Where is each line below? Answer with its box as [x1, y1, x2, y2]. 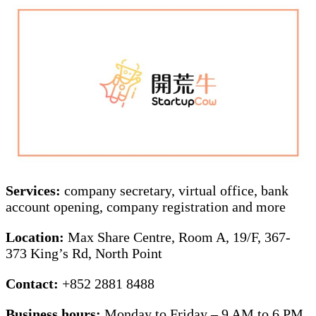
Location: [6, 229, 68, 245]
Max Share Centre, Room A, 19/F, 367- [68, 229, 291, 245]
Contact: [6, 276, 59, 292]
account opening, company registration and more [6, 199, 289, 215]
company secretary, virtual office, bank [64, 183, 288, 199]
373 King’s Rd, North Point [6, 245, 162, 262]
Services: [6, 183, 64, 199]
